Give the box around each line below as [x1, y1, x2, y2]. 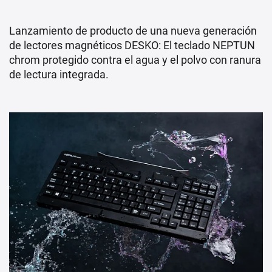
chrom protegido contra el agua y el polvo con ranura [9, 53, 261, 66]
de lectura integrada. [9, 67, 109, 81]
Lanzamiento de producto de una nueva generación [9, 24, 257, 37]
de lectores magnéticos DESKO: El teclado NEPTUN [9, 38, 255, 52]
